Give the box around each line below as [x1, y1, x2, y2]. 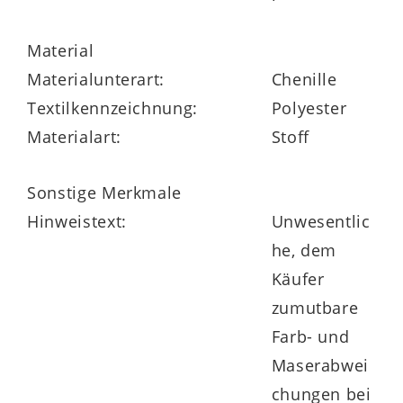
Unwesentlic [271, 210, 371, 232]
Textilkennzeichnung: [27, 96, 198, 119]
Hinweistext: [27, 210, 127, 232]
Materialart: [27, 125, 121, 148]
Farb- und [271, 325, 350, 347]
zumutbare [271, 296, 359, 318]
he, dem [271, 238, 337, 261]
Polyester [271, 96, 347, 119]
